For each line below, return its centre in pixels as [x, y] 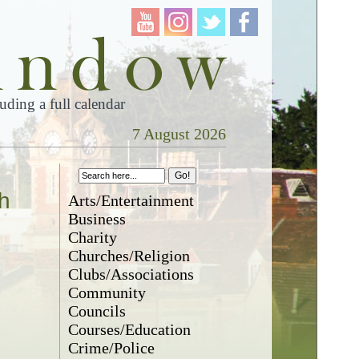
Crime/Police [112, 348]
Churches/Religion [129, 256]
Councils [97, 311]
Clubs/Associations [131, 274]
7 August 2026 [179, 134]
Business [97, 219]
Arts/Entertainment [131, 200]
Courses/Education [130, 329]
